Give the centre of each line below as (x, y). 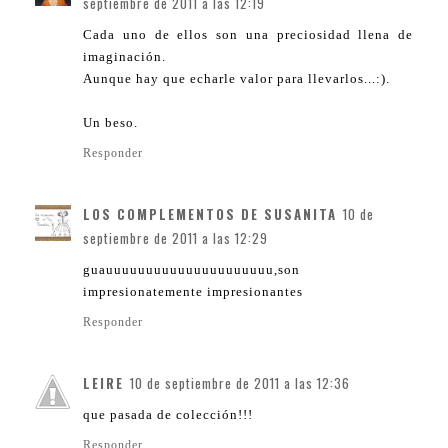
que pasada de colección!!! (168, 415)
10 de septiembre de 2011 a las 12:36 (240, 383)
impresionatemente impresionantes (193, 292)
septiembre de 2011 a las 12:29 (175, 238)
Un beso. (110, 123)
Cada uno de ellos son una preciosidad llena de (248, 35)
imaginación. (124, 57)
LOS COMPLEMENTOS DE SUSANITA (210, 214)
